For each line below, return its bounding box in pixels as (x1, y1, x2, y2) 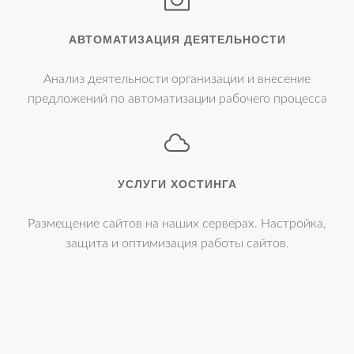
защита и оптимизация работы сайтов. (65, 236, 289, 250)
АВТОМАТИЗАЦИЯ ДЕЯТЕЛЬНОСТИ (68, 32, 286, 46)
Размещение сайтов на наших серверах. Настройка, (28, 217, 326, 230)
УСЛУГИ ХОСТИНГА (117, 177, 237, 190)
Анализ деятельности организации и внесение (43, 72, 311, 85)
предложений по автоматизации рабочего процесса (27, 92, 327, 105)
